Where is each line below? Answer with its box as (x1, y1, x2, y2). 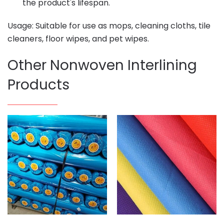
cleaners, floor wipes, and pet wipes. (7, 32, 149, 44)
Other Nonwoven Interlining (7, 55, 197, 75)
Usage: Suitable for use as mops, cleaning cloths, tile (7, 19, 210, 31)
